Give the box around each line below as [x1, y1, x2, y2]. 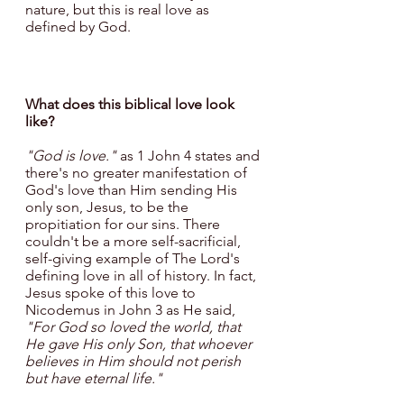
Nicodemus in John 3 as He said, [25, 301, 239, 319]
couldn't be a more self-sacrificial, [25, 233, 244, 251]
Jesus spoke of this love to [25, 284, 199, 302]
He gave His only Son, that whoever [25, 335, 255, 353]
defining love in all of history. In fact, [25, 267, 260, 285]
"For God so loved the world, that [25, 318, 244, 336]
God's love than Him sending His [25, 181, 241, 199]
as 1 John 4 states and [116, 147, 263, 165]
